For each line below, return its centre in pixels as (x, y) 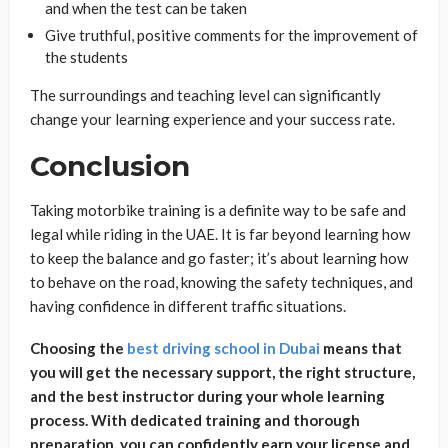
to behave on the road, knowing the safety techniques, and (221, 281)
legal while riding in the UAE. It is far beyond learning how (220, 233)
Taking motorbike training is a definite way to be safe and (218, 209)
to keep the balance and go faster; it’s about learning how (219, 257)
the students (86, 56)
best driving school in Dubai (223, 347)
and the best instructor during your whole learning (207, 395)
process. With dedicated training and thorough (195, 419)
